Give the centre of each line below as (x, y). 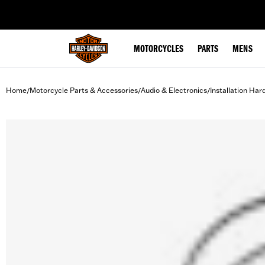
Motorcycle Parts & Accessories (84, 90)
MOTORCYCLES (159, 50)
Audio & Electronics (174, 90)
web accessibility (101, 8)
